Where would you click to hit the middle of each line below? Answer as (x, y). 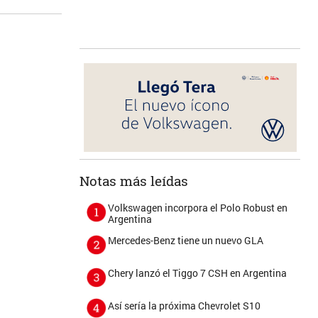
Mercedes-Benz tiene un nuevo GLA (186, 240)
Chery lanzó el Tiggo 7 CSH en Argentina (198, 273)
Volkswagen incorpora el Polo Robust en (198, 208)
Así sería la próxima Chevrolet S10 (185, 306)
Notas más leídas (134, 181)
